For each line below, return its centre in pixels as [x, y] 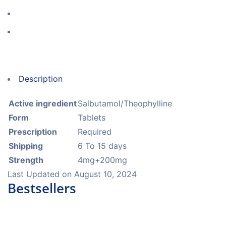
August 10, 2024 [105, 174]
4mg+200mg [102, 160]
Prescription [33, 132]
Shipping [26, 146]
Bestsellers [42, 188]
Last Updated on [41, 174]
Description [41, 79]
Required [95, 132]
